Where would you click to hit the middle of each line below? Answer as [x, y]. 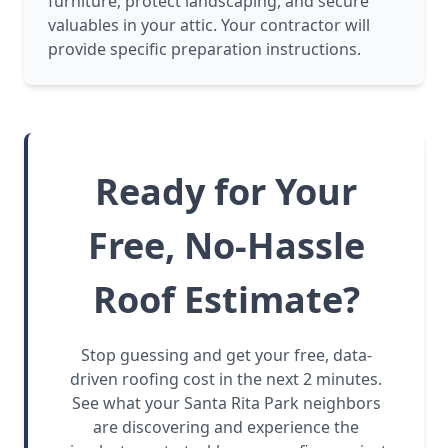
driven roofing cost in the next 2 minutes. [226, 379]
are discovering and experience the [226, 427]
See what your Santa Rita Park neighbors [226, 403]
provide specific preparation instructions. [204, 49]
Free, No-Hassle [226, 246]
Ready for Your [226, 192]
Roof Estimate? [226, 300]
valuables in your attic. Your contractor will [209, 25]
